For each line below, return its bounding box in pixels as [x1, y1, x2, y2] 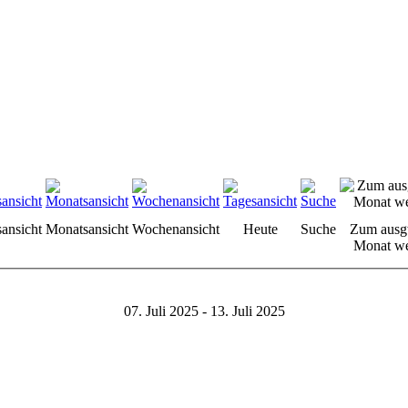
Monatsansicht [46, 221, 128, 237]
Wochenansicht [132, 221, 219, 237]
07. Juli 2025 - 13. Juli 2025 [123, 302, 285, 319]
